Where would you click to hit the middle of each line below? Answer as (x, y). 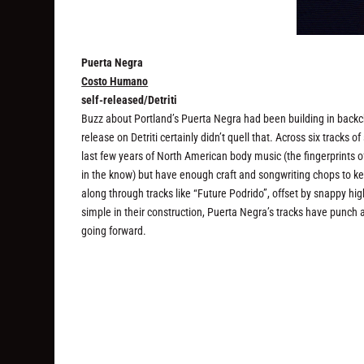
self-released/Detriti (130, 100)
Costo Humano (115, 81)
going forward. (114, 231)
